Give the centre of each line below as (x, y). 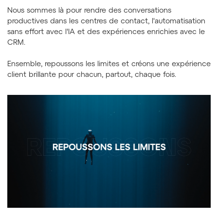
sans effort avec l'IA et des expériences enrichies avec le (106, 32)
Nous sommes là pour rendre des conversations (89, 11)
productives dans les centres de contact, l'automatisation (106, 21)
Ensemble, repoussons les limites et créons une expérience (109, 64)
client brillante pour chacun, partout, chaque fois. (92, 75)
